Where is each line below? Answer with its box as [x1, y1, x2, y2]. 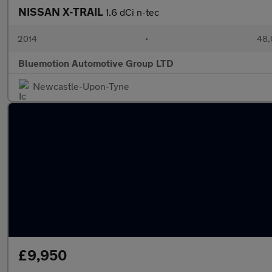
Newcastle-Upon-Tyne [33, 80, 129, 92]
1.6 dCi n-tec [106, 6, 159, 18]
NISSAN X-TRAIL [18, 5, 106, 18]
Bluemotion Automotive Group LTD [18, 57, 174, 69]
